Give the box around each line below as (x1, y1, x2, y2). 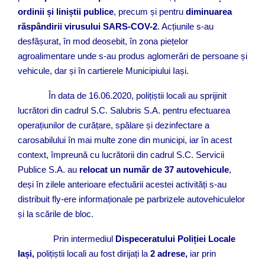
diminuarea (186, 6, 232, 17)
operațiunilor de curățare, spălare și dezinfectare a (18, 119, 209, 130)
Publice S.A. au (18, 164, 79, 174)
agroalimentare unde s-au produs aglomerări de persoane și (18, 50, 247, 61)
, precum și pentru (114, 6, 186, 17)
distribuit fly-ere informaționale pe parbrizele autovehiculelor (18, 193, 245, 204)
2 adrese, (148, 248, 190, 258)
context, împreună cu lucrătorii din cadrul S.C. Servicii (18, 149, 224, 160)
